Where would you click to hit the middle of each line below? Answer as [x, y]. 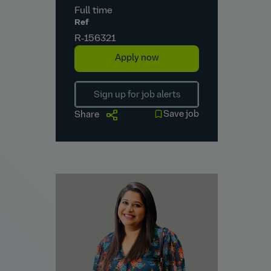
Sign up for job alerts [137, 95]
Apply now [137, 58]
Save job [181, 115]
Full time [93, 11]
